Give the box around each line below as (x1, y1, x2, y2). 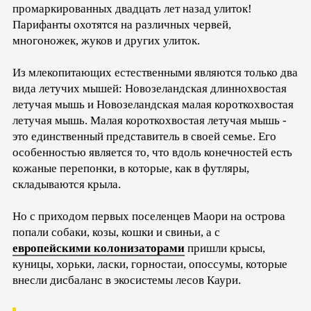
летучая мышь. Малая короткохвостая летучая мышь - (12, 114, 287, 128)
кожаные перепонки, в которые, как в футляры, (12, 162, 249, 176)
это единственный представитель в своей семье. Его (12, 130, 276, 144)
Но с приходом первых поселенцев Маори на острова (12, 210, 285, 224)
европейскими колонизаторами (12, 242, 185, 255)
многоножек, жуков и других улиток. (12, 34, 200, 48)
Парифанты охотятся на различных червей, (12, 18, 231, 32)
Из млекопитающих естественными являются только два (12, 66, 298, 80)
